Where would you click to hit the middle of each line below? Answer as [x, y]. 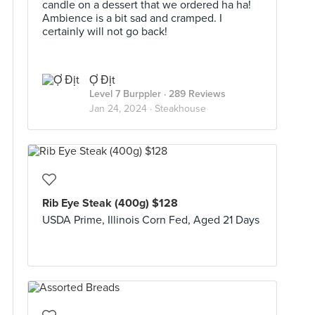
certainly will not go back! [105, 32]
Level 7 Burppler [125, 94]
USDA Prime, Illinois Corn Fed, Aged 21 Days [151, 220]
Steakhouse [180, 109]
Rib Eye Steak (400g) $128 [110, 203]
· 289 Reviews [193, 94]
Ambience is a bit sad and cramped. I [132, 18]
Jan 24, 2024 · [122, 109]
